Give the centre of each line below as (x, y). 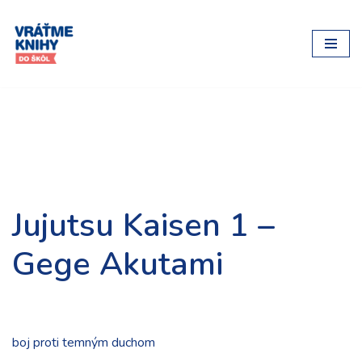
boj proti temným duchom (84, 343)
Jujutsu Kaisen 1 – (143, 225)
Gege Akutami (118, 264)
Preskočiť (39, 44)
